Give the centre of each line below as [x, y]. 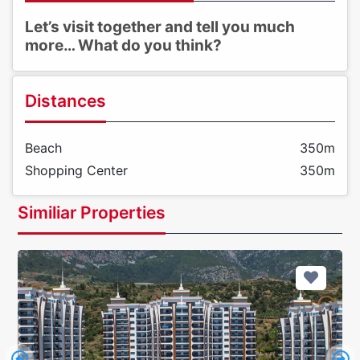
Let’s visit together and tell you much [160, 27]
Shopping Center [76, 171]
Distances [65, 101]
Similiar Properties [92, 213]
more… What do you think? [123, 46]
